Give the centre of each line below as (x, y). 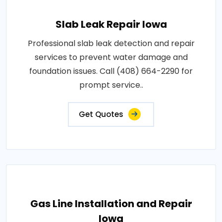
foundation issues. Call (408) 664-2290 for (111, 71)
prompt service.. (111, 85)
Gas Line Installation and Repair (111, 204)
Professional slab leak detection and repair (111, 43)
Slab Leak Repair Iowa (111, 24)
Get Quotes (101, 114)
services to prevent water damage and (111, 57)
